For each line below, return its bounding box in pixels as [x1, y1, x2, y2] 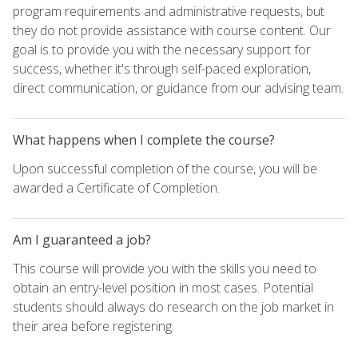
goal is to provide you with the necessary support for [13, 40, 311, 58]
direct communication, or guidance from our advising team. [13, 78, 344, 97]
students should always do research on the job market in [13, 297, 334, 316]
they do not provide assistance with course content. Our [13, 21, 331, 39]
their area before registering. [13, 316, 174, 335]
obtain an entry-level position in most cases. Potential [13, 278, 313, 296]
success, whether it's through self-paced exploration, [13, 59, 311, 78]
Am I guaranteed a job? [13, 230, 151, 249]
